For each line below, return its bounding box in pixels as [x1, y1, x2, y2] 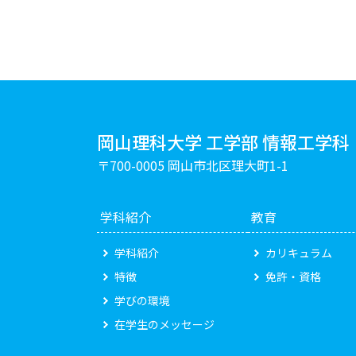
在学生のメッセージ [114, 316, 215, 332]
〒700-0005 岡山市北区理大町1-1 [97, 156, 288, 175]
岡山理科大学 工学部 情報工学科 [97, 129, 350, 154]
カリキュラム [265, 245, 332, 261]
